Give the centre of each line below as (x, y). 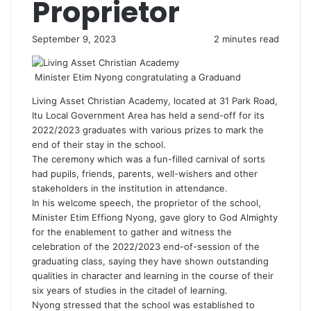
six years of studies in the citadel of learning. (130, 290)
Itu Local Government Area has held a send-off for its (148, 115)
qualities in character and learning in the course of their (153, 276)
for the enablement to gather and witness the (132, 232)
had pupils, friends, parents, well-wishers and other (145, 174)
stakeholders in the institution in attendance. (130, 188)
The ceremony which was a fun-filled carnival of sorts (149, 159)
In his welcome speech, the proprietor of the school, (146, 203)
